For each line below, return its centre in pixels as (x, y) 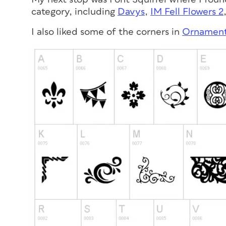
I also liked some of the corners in (107, 32)
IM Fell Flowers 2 (187, 12)
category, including (74, 12)
